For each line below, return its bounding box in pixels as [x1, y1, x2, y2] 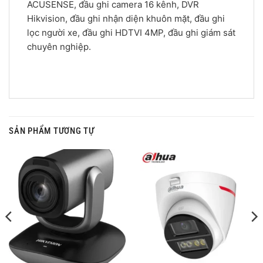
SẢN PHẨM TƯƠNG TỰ [9, 125, 95, 136]
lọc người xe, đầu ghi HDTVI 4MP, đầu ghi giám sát [27, 27, 235, 39]
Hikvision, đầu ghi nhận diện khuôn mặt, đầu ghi [27, 13, 225, 25]
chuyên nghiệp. [27, 41, 91, 53]
